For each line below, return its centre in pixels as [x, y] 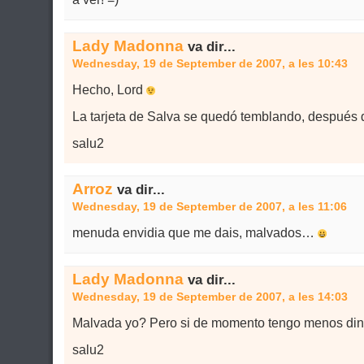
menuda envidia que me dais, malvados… [195, 233]
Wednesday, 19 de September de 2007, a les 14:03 [210, 297]
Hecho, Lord [109, 90]
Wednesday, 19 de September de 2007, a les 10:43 [210, 63]
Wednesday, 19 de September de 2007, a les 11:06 [209, 206]
